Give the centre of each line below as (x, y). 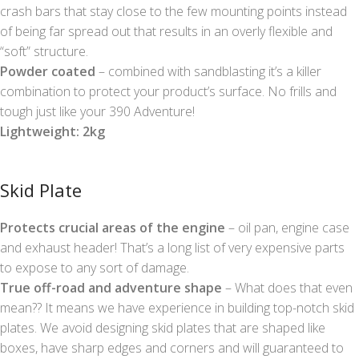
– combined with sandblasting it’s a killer (208, 72)
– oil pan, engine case (287, 228)
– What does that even (287, 288)
